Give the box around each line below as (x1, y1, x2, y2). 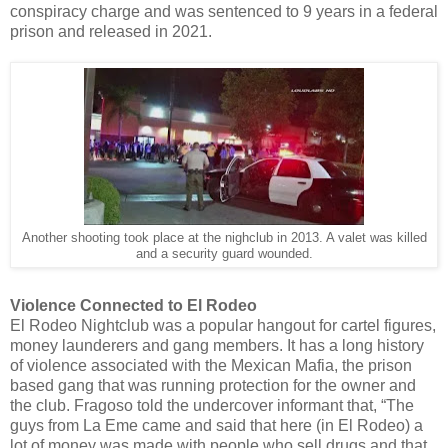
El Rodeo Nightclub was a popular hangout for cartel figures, (10, 316, 436, 334)
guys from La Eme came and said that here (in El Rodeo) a (10, 416, 423, 434)
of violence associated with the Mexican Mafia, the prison (10, 356, 412, 374)
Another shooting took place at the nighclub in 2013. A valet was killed (21, 230, 427, 245)
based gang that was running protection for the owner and (10, 376, 416, 394)
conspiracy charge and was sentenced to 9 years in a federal (10, 2, 438, 20)
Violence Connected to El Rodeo (10, 296, 257, 314)
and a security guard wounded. (135, 246, 313, 261)
